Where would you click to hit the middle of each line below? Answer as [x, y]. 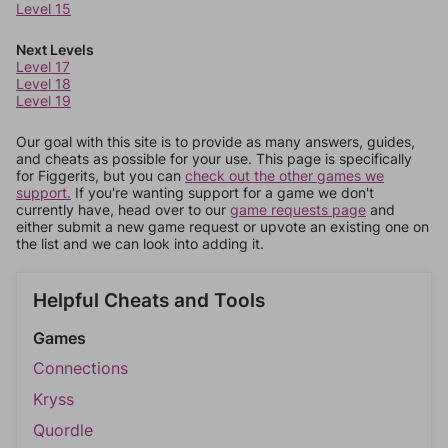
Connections [80, 368]
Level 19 [43, 100]
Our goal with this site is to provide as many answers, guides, [215, 141]
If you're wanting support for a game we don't [222, 192]
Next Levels [55, 49]
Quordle [63, 430]
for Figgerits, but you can [100, 175]
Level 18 [43, 83]
